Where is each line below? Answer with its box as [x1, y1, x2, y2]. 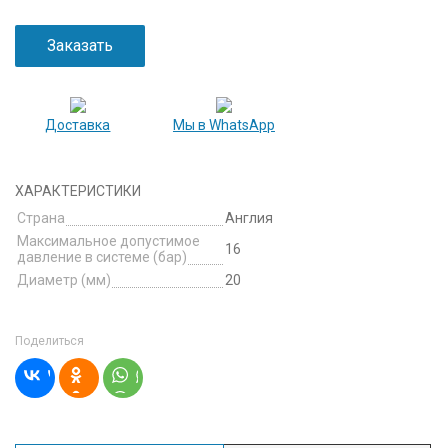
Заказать [47, 36, 113, 55]
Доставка [45, 117, 111, 133]
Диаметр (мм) [17, 272, 111, 288]
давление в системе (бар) [17, 249, 187, 265]
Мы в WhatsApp [172, 117, 275, 133]
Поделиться [15, 334, 84, 348]
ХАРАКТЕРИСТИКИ [15, 183, 141, 199]
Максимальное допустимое [17, 233, 200, 249]
